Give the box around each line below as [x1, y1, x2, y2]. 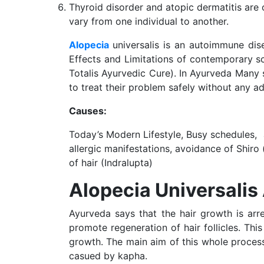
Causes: [69, 105, 107, 117]
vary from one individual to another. [69, 15, 229, 27]
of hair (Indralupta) [69, 157, 153, 169]
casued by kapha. [69, 250, 147, 262]
